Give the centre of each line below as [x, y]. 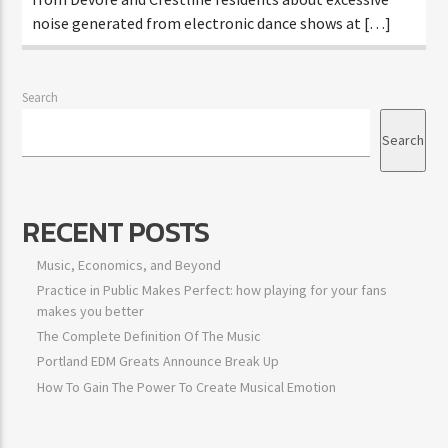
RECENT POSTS [116, 231]
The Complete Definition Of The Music [149, 336]
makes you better [91, 310]
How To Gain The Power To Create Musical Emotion [187, 386]
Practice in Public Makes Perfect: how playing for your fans [212, 289]
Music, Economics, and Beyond [129, 264]
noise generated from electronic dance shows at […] [212, 22]
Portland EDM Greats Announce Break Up [158, 361]
